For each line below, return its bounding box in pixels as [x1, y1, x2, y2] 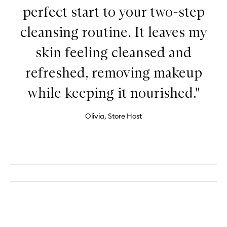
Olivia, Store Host [85, 111, 142, 121]
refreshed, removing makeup [25, 64, 202, 81]
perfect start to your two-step [22, 3, 205, 20]
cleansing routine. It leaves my [20, 23, 207, 41]
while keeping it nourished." [27, 84, 200, 101]
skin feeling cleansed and [35, 44, 192, 61]
